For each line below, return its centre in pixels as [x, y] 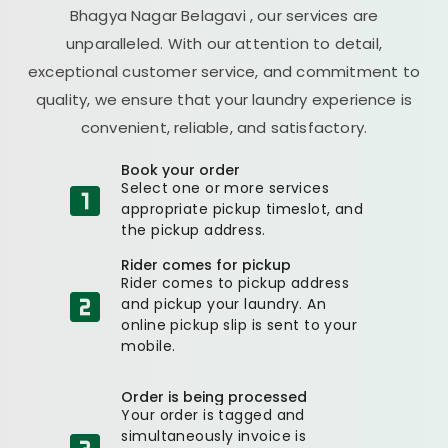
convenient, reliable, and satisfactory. [224, 127]
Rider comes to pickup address [235, 282]
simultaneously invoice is [214, 435]
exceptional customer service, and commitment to [224, 71]
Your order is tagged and [213, 414]
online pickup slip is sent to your [239, 324]
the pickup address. [193, 229]
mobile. [148, 345]
